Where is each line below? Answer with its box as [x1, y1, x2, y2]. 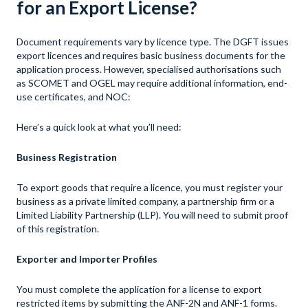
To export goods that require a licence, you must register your [16, 181, 283, 194]
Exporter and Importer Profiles [16, 253, 157, 265]
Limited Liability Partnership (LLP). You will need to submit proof [16, 209, 288, 221]
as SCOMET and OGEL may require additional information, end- [16, 77, 287, 89]
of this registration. [16, 223, 99, 235]
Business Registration [16, 151, 117, 164]
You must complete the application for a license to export [16, 283, 262, 296]
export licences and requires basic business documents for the [16, 49, 285, 62]
